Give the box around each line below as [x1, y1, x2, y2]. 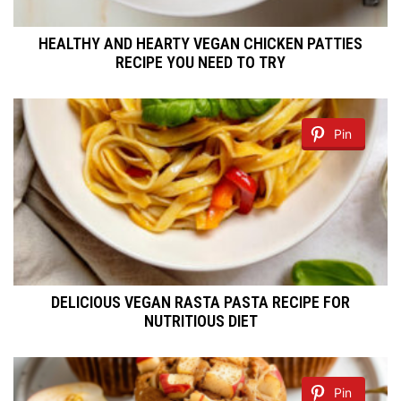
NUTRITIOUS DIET [143, 311, 258, 331]
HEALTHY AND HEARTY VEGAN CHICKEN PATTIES [38, 34, 363, 54]
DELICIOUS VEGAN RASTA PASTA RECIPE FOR [51, 293, 350, 312]
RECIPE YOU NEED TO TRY [115, 53, 286, 73]
